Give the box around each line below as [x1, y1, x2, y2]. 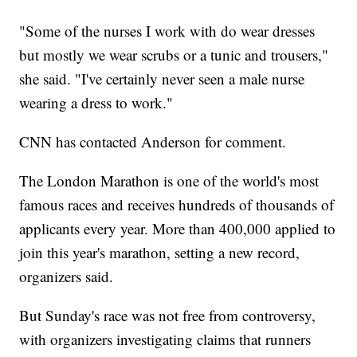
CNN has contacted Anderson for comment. [19, 131, 287, 152]
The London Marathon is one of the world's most [19, 171, 320, 191]
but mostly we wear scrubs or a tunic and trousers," [19, 45, 329, 65]
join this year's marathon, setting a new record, [19, 242, 300, 263]
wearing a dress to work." [19, 92, 174, 113]
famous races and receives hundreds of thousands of [19, 194, 335, 215]
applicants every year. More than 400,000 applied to [19, 218, 336, 239]
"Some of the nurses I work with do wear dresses [19, 21, 316, 41]
